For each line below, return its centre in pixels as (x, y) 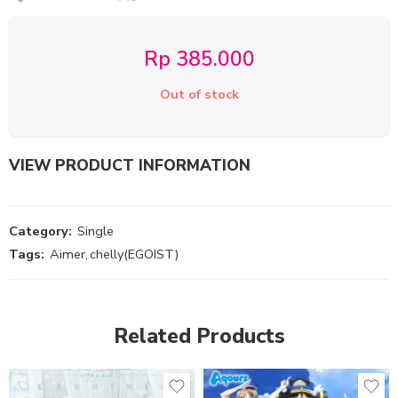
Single (96, 231)
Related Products (199, 337)
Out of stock (199, 95)
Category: (40, 231)
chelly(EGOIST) (134, 255)
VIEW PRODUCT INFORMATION (130, 166)
